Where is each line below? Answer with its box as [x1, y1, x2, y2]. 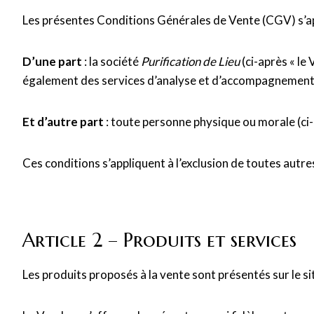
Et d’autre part [22, 114, 104, 129]
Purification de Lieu [141, 54, 240, 69]
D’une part [22, 54, 82, 69]
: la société [82, 54, 141, 69]
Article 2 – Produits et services [22, 228, 296, 252]
